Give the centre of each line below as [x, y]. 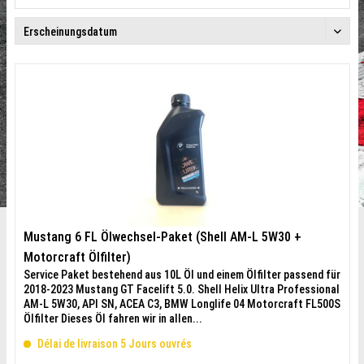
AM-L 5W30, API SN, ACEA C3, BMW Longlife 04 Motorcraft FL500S [182, 304]
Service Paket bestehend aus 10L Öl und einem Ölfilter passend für [182, 275]
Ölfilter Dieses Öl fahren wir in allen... [113, 318]
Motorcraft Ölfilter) [77, 257]
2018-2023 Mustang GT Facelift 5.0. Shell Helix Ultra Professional [181, 289]
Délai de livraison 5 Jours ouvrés [113, 344]
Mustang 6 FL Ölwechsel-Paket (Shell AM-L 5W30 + [162, 237]
